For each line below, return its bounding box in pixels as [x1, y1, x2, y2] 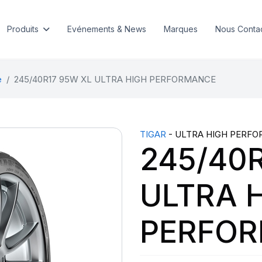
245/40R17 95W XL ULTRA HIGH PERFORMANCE [13, 74, 216, 85]
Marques [163, 24, 198, 34]
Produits [6, 24, 39, 34]
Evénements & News [67, 24, 146, 34]
